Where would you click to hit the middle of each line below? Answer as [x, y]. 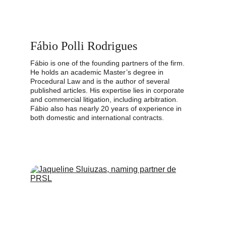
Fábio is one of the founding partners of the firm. [108, 63]
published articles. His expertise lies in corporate [108, 90]
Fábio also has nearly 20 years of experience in [107, 108]
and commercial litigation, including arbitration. [105, 99]
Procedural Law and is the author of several [101, 81]
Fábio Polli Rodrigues [84, 46]
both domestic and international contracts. [97, 118]
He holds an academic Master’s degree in [98, 72]
